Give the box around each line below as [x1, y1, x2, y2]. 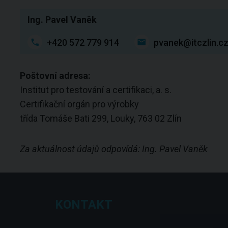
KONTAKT [55, 197, 113, 212]
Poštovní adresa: [19, 70, 91, 81]
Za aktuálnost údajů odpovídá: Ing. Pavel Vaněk [19, 144, 208, 154]
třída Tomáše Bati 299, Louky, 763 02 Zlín [19, 113, 182, 124]
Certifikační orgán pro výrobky [19, 99, 139, 109]
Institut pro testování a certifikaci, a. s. [19, 84, 174, 95]
